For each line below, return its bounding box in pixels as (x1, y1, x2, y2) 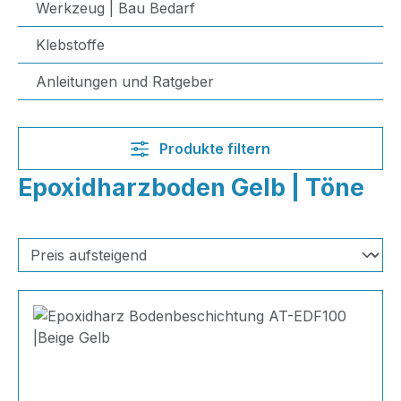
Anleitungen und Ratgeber (36, 73, 214, 90)
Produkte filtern (155, 140, 270, 158)
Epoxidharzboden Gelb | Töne (18, 173, 364, 202)
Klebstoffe (36, 36, 105, 54)
